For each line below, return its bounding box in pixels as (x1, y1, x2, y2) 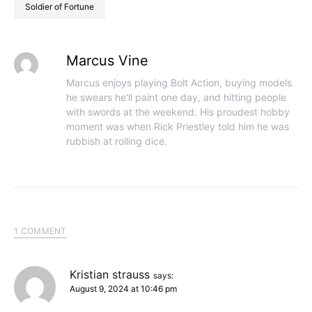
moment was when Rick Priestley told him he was (65, 120, 289, 132)
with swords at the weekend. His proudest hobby (65, 106, 290, 118)
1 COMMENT (14, 226, 67, 236)
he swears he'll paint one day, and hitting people (65, 91, 286, 103)
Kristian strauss (70, 267, 150, 281)
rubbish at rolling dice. (65, 135, 167, 147)
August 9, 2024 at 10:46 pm (70, 283, 177, 294)
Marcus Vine (65, 52, 148, 69)
